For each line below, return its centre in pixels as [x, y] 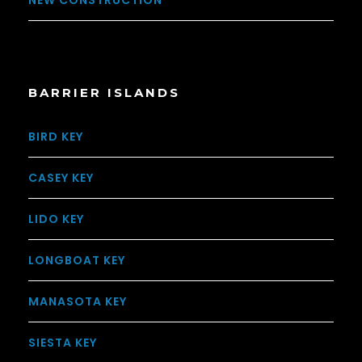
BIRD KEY [56, 137]
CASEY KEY [61, 178]
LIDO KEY [56, 219]
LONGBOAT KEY [77, 261]
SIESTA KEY [63, 343]
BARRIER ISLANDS [104, 93]
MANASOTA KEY [78, 302]
